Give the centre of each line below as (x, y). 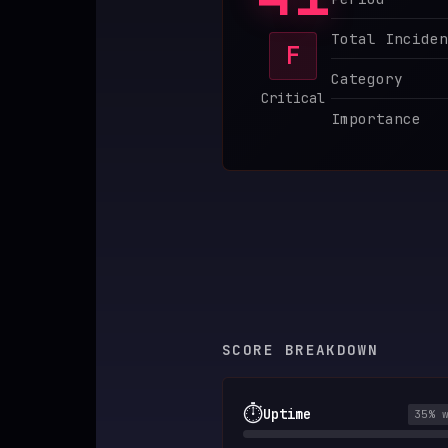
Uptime (287, 413)
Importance (376, 118)
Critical (293, 98)
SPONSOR (121, 35)
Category (367, 78)
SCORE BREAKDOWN (300, 349)
